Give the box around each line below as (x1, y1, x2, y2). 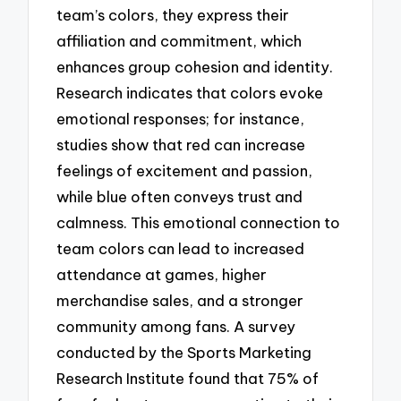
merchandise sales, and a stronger (56, 290, 304, 310)
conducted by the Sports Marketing (56, 342, 312, 362)
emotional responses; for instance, (56, 108, 305, 128)
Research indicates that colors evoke (56, 82, 324, 102)
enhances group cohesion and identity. (56, 56, 334, 76)
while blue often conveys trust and (56, 186, 303, 206)
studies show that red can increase (56, 134, 306, 154)
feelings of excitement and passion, (56, 160, 313, 180)
